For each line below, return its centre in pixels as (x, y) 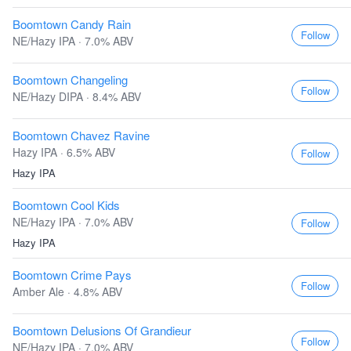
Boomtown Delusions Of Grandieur (102, 330)
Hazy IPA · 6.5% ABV (64, 152)
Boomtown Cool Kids (66, 205)
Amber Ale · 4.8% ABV (67, 291)
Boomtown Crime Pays (72, 275)
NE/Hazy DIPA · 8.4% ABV (77, 96)
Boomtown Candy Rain (72, 24)
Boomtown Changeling (70, 80)
